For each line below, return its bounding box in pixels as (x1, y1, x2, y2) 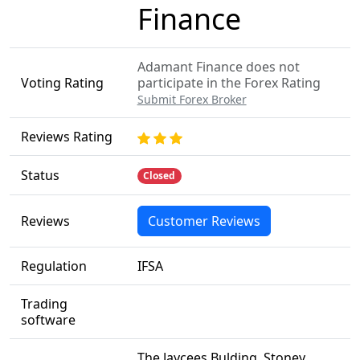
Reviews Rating (20, 128, 112, 145)
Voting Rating (20, 74, 104, 92)
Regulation (20, 257, 87, 275)
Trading (20, 295, 67, 313)
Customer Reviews (147, 212, 260, 230)
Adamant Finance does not (137, 58, 300, 76)
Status (20, 166, 59, 184)
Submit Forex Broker (137, 92, 247, 107)
